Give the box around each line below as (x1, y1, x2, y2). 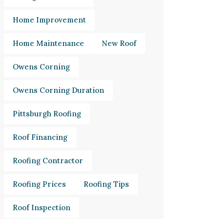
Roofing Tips (84, 179, 129, 189)
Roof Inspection (13, 203, 70, 212)
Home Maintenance (13, 39, 84, 48)
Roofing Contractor (13, 156, 83, 165)
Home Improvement (13, 15, 86, 24)
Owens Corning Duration (13, 86, 104, 95)
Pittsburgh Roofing (13, 109, 81, 118)
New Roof (102, 39, 136, 48)
